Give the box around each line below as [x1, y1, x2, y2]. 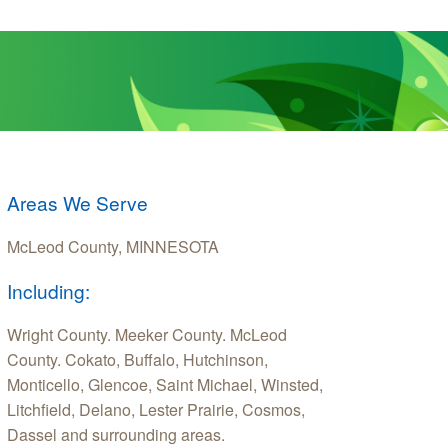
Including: [7, 276, 90, 304]
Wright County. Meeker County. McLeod [7, 322, 287, 346]
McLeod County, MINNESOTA [7, 234, 219, 258]
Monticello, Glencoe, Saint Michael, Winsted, [7, 372, 323, 396]
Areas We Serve [7, 188, 148, 216]
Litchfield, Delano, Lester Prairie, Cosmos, [7, 397, 305, 421]
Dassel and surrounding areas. [7, 422, 225, 446]
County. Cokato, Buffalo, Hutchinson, [7, 347, 268, 371]
